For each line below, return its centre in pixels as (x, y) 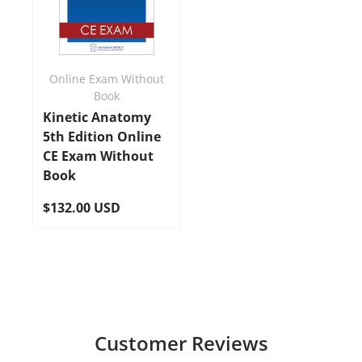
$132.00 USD (82, 208)
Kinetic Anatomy (97, 118)
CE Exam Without (98, 156)
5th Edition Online (102, 137)
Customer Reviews (181, 343)
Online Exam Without (107, 79)
